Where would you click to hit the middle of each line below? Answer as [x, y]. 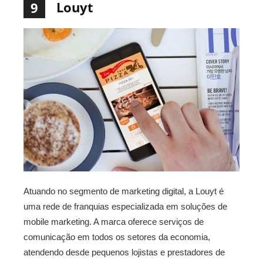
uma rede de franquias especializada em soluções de [125, 207]
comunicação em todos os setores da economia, [117, 237]
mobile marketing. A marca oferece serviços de [114, 222]
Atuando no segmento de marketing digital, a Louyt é [124, 191]
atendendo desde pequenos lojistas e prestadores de [124, 252]
